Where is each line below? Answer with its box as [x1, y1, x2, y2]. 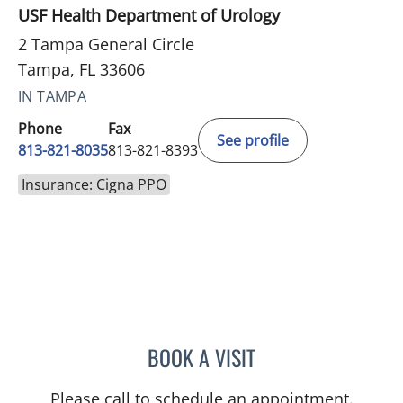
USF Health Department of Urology [18, 4, 280, 26]
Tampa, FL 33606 [18, 58, 145, 80]
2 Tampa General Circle [18, 32, 194, 55]
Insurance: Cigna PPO [22, 174, 166, 194]
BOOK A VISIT [148, 340, 255, 373]
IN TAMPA [18, 85, 87, 106]
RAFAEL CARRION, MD [255, 342, 380, 366]
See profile [217, 130, 289, 150]
